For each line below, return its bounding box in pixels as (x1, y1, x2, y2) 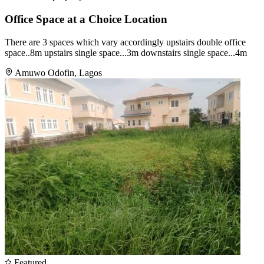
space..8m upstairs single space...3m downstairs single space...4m (5, 47, 247, 58)
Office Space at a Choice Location (5, 13, 167, 26)
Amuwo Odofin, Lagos (15, 67, 102, 78)
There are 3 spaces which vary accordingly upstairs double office (5, 37, 246, 47)
